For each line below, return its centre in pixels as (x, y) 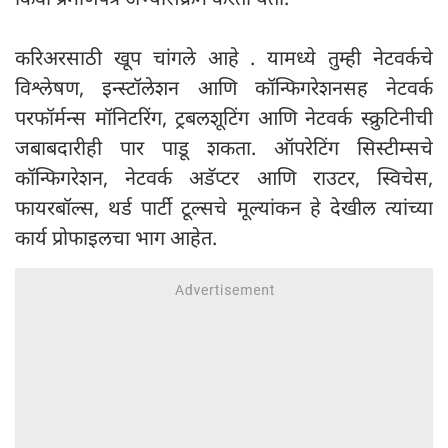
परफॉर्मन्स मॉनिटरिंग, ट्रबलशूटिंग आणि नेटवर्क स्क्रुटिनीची (224, 118)
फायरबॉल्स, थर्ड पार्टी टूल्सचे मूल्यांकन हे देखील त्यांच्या (224, 208)
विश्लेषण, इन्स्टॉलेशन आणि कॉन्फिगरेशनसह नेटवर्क (224, 88)
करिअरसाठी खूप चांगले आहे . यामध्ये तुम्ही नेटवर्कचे (224, 58)
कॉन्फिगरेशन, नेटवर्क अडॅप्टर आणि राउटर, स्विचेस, (224, 178)
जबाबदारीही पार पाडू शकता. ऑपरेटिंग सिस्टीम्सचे (224, 148)
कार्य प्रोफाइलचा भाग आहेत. (116, 238)
